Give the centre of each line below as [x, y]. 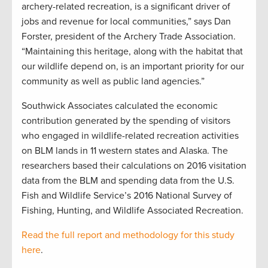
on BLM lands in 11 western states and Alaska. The [125, 150]
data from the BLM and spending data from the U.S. [128, 180]
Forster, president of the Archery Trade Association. [129, 36]
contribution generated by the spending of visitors [126, 121]
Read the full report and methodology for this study [128, 235]
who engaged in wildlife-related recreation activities [130, 135]
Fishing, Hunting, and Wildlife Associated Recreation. [133, 210]
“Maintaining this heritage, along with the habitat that [132, 51]
